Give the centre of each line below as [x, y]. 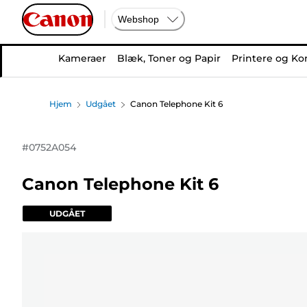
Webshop [138, 19]
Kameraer [82, 58]
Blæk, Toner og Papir [169, 58]
